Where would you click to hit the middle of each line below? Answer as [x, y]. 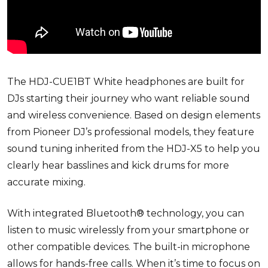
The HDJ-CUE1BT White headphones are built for [126, 81]
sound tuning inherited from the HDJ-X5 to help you [134, 148]
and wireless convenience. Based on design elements [134, 115]
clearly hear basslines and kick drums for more [118, 165]
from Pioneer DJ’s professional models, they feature [131, 132]
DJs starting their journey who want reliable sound [129, 98]
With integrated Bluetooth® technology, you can [126, 213]
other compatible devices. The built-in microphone [129, 246]
